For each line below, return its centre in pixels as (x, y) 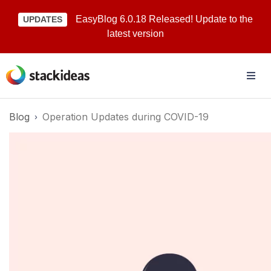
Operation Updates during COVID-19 (126, 117)
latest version (135, 34)
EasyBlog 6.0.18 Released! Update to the (165, 19)
